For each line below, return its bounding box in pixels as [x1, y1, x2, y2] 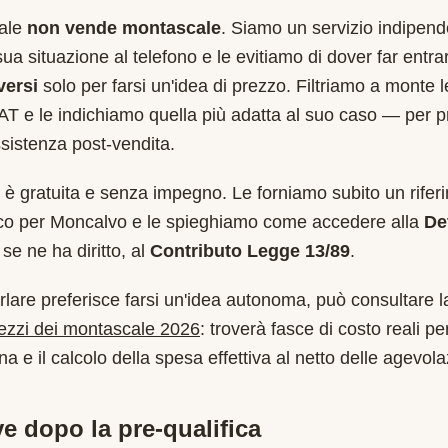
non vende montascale [27, 18, 221, 38]
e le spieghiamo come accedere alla [127, 212, 419, 232]
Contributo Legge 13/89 [150, 241, 350, 261]
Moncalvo [50, 212, 127, 232]
